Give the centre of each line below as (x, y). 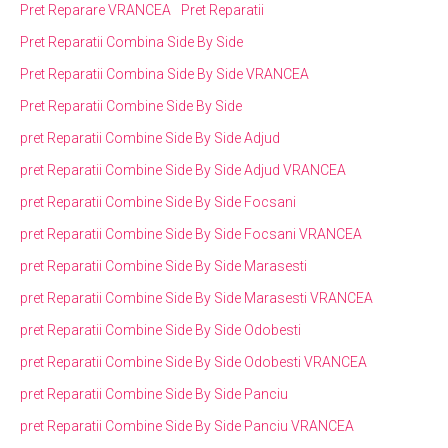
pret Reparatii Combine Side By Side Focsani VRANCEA (191, 233)
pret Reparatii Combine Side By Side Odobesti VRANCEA (193, 361)
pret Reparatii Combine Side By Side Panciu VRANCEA (187, 425)
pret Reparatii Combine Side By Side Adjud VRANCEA (183, 169)
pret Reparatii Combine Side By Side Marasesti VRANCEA (196, 297)
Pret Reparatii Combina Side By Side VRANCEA (164, 73)
